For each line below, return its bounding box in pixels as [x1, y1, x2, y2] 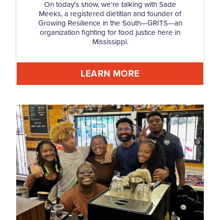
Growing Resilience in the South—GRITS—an [38, 18, 182, 29]
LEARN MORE [81, 67, 139, 81]
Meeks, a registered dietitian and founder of [39, 8, 181, 20]
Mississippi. [92, 36, 128, 48]
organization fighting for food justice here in [40, 27, 180, 38]
